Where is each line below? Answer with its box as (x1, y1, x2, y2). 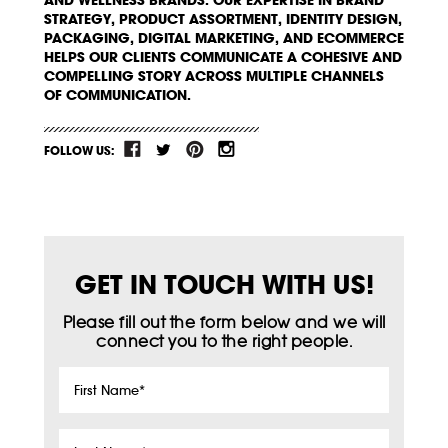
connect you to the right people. (96, 331, 352, 351)
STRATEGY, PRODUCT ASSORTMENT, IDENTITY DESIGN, (44, 10, 402, 28)
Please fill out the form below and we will (62, 312, 386, 332)
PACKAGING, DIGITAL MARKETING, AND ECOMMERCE (44, 29, 404, 47)
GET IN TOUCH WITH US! (74, 267, 374, 301)
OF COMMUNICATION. (44, 86, 191, 104)
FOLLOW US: (44, 143, 114, 158)
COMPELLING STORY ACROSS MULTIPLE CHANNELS (44, 67, 384, 85)
